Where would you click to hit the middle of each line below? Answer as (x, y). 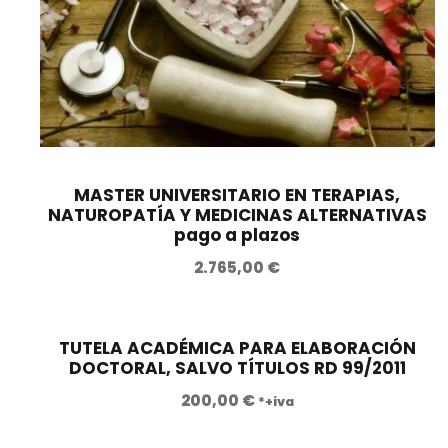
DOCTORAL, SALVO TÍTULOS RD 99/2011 (237, 368)
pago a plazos (237, 235)
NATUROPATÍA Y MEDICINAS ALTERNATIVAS (237, 215)
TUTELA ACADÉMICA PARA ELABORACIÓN (237, 348)
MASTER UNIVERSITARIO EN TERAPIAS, (237, 195)
